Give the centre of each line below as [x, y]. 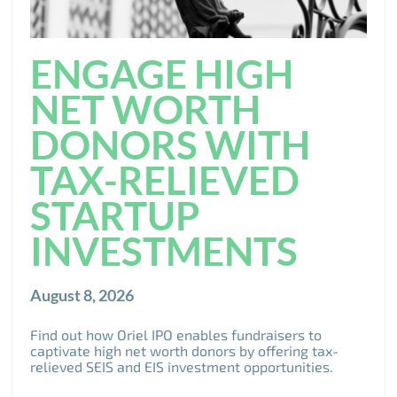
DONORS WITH [171, 144]
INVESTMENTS [164, 250]
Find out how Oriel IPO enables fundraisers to [176, 334]
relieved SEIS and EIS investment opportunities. [182, 366]
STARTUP [116, 215]
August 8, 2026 [82, 295]
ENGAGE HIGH [162, 73]
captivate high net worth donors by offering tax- [185, 350]
